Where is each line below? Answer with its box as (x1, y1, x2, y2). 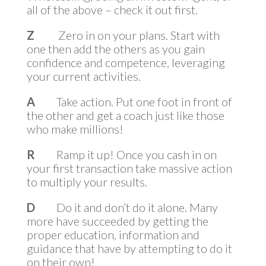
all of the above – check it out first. (26, 2, 198, 17)
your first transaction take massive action (26, 160, 232, 175)
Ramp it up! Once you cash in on (56, 147, 217, 161)
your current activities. (26, 68, 141, 83)
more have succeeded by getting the (26, 213, 208, 228)
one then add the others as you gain (26, 41, 205, 56)
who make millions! (26, 121, 123, 136)
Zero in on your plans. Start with (58, 27, 220, 42)
